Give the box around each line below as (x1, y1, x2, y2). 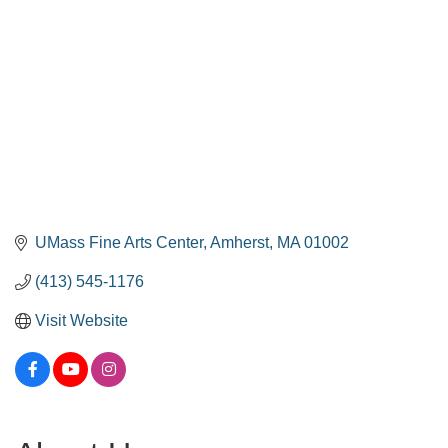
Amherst (210, 234, 269, 252)
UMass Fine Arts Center (35, 234, 203, 252)
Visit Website (35, 312, 128, 330)
